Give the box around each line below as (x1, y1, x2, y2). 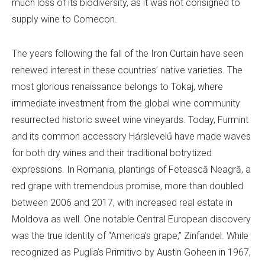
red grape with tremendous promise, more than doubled (12, 180, 243, 192)
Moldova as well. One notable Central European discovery (12, 214, 251, 225)
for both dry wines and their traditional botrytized (12, 147, 212, 159)
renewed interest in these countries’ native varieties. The (12, 64, 243, 76)
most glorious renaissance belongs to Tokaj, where (12, 81, 223, 93)
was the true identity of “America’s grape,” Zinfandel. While (12, 230, 248, 242)
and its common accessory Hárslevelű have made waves (12, 131, 251, 143)
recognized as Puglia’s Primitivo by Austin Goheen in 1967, (12, 247, 251, 258)
